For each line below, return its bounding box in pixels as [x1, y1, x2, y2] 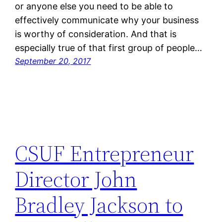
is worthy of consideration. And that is [15, 28, 177, 39]
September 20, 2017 [15, 55, 91, 66]
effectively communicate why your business [15, 14, 199, 25]
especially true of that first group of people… [15, 42, 203, 53]
